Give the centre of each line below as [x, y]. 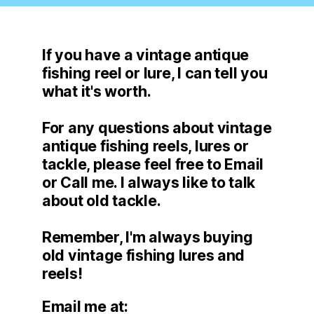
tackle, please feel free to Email [153, 164]
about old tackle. [102, 200]
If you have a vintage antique [146, 54]
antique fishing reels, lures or [145, 145]
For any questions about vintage [157, 127]
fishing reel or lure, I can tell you [155, 73]
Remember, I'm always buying [148, 237]
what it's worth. [97, 91]
